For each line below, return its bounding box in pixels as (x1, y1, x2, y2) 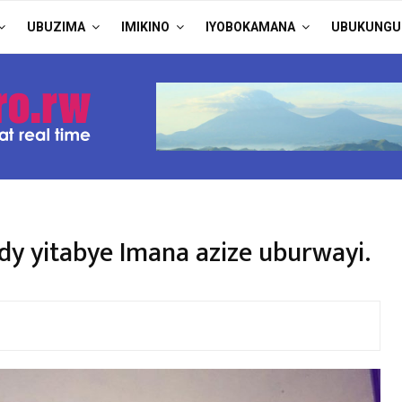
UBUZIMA (27, 20, 85, 34)
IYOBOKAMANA (205, 20, 295, 34)
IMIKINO (121, 20, 170, 34)
